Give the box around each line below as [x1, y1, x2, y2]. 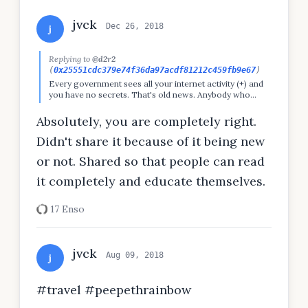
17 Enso [50, 203, 85, 215]
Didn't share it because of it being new [36, 133, 265, 149]
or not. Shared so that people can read [36, 153, 265, 169]
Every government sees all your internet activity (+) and [49, 78, 263, 89]
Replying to [49, 54, 92, 64]
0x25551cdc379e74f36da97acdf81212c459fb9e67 [54, 65, 256, 75]
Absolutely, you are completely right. [36, 113, 256, 129]
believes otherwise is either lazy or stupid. [49, 100, 211, 111]
